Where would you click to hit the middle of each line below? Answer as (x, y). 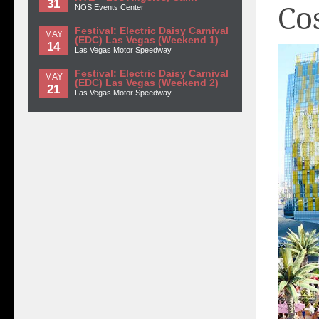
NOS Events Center (109, 7)
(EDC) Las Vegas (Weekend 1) (147, 40)
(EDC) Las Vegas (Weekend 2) (147, 83)
